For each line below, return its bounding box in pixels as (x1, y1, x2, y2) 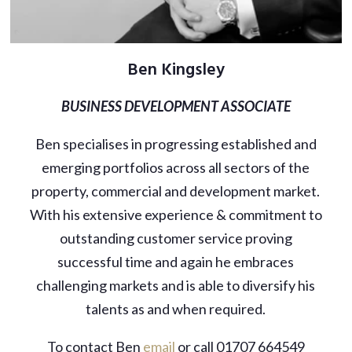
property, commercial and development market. (31, 181, 321, 200)
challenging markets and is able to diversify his (36, 276, 316, 294)
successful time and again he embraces (57, 252, 295, 270)
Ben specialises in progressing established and (35, 134, 317, 152)
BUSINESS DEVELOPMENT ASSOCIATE (60, 97, 291, 115)
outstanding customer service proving (59, 229, 292, 247)
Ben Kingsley (126, 56, 225, 84)
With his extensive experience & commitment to (29, 205, 322, 223)
